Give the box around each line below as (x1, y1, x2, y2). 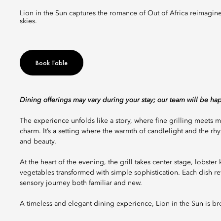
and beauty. (20, 138, 56, 145)
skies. (20, 18, 37, 25)
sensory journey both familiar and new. (20, 180, 142, 186)
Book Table (36, 58, 68, 67)
